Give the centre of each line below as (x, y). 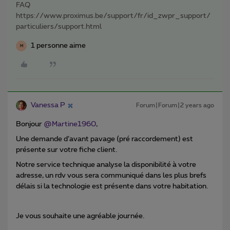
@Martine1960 (70, 124)
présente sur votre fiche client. (66, 150)
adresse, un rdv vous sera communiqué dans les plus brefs (111, 176)
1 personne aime (58, 46)
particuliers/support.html (59, 27)
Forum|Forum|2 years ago (175, 106)
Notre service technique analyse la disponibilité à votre (106, 165)
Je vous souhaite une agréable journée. (80, 216)
